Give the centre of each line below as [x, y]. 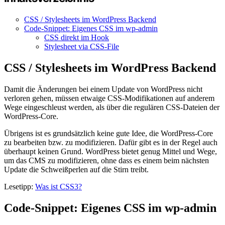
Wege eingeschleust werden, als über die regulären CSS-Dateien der [112, 107]
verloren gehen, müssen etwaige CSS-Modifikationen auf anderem [109, 98]
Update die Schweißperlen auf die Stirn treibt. [76, 169]
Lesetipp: [20, 186]
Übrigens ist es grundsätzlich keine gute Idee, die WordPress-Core [108, 133]
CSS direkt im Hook [77, 37]
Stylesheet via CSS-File [82, 46]
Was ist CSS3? [59, 186]
